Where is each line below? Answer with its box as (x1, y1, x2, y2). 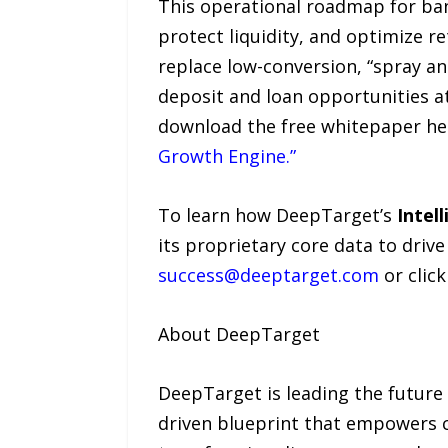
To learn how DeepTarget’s (157, 203, 397, 228)
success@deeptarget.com (157, 263, 379, 288)
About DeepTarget (157, 322, 320, 347)
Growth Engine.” (157, 144, 296, 169)
